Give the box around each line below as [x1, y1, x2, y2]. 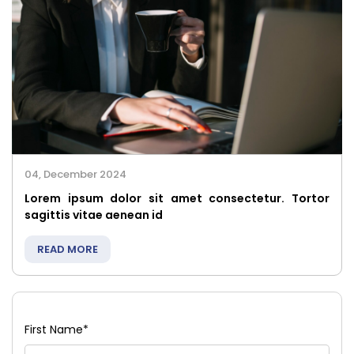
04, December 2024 [24, 166, 126, 182]
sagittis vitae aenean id [24, 206, 163, 223]
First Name [24, 321, 83, 337]
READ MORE [37, 241, 98, 257]
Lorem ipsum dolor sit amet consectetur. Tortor [24, 190, 330, 206]
